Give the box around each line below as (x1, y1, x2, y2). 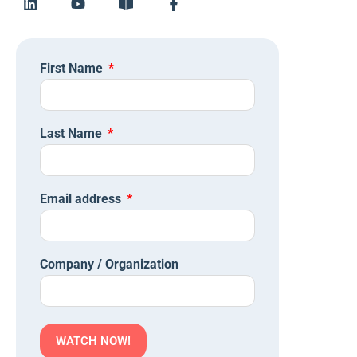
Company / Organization (40, 257, 178, 273)
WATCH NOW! (56, 334, 131, 349)
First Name (40, 61, 106, 76)
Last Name (40, 126, 105, 142)
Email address (40, 191, 124, 207)
